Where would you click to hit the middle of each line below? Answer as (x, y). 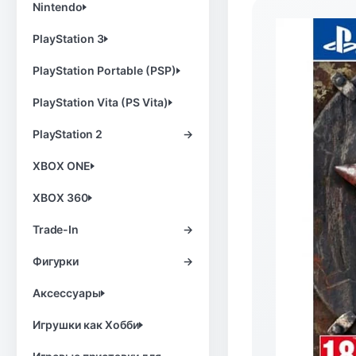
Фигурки (56, 261)
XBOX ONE (62, 166)
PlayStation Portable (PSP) (104, 70)
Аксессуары (67, 293)
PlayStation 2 (68, 134)
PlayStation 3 (68, 39)
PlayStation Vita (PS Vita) (101, 102)
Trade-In (56, 229)
